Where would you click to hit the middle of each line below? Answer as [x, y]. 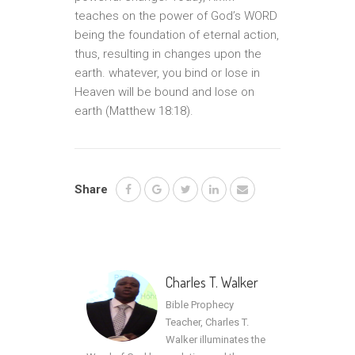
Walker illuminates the [216, 340]
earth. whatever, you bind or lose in [167, 73]
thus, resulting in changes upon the [168, 54]
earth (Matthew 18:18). [134, 111]
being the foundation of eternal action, [177, 35]
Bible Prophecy [200, 305]
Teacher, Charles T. [207, 322]
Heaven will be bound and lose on [164, 92]
